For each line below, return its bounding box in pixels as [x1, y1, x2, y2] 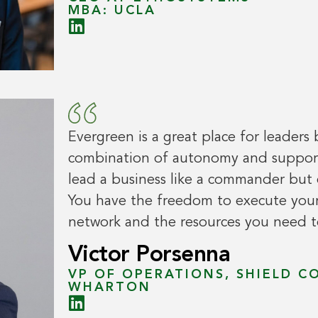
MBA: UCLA [67, 4, 156, 17]
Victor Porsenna [67, 244, 231, 268]
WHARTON [67, 281, 151, 295]
